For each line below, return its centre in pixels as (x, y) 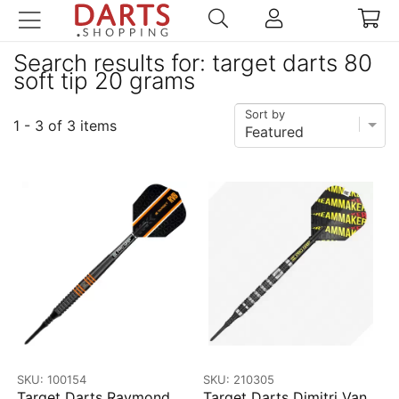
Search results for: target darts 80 (193, 63)
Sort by (265, 114)
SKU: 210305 (239, 379)
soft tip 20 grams (104, 81)
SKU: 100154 (52, 379)
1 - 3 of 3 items (65, 126)
